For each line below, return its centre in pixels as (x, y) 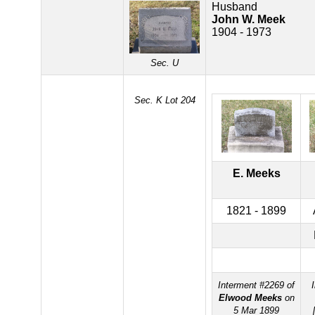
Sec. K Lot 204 (165, 100)
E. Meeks (256, 173)
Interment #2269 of (256, 285)
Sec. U (165, 63)
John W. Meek (249, 19)
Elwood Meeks (250, 298)
